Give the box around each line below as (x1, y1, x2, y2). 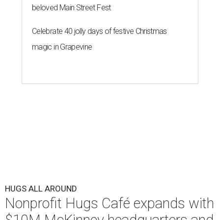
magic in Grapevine (32, 42, 92, 52)
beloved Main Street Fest (32, 3, 111, 13)
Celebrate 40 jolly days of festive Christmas (32, 27, 167, 36)
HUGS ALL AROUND (5, 184, 77, 194)
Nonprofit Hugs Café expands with (5, 195, 214, 212)
